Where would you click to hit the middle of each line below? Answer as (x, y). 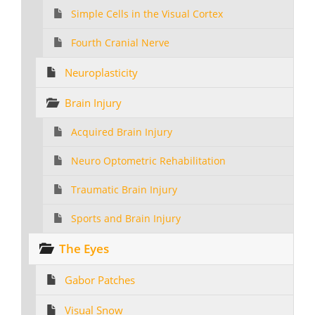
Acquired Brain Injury (122, 132)
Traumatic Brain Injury (124, 190)
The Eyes (84, 249)
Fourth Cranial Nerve (120, 43)
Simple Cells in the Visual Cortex (147, 14)
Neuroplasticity (101, 72)
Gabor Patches (100, 280)
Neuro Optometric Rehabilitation (148, 161)
